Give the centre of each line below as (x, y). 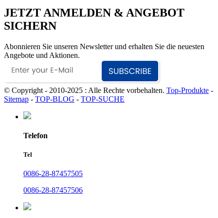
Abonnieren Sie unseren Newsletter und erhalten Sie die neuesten (104, 46)
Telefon (36, 136)
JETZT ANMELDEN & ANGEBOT (94, 12)
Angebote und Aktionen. (42, 55)
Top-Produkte (188, 90)
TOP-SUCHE (103, 99)
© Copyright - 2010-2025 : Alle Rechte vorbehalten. (84, 90)
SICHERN (30, 26)
